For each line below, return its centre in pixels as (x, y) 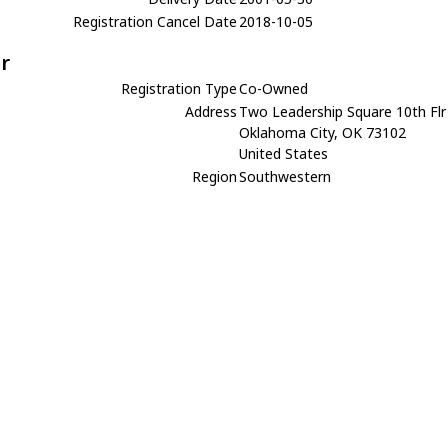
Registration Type (179, 88)
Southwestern (285, 176)
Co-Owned (274, 88)
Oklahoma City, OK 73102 (323, 132)
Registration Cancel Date (155, 21)
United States (284, 153)
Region (215, 176)
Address (211, 111)
